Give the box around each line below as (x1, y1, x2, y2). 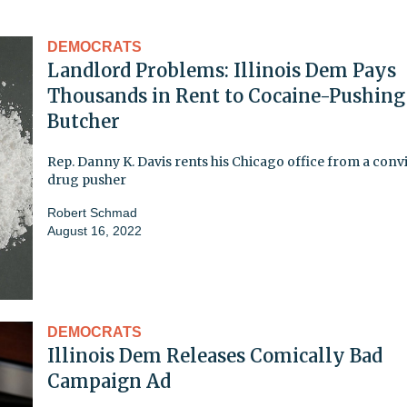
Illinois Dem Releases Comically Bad (47, 343, 382, 367)
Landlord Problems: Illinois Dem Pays (47, 58, 396, 82)
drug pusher (47, 171, 126, 188)
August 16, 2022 (47, 223, 142, 238)
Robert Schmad (47, 204, 137, 220)
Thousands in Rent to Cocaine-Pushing (47, 84, 405, 107)
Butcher (47, 109, 120, 133)
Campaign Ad (47, 369, 171, 392)
